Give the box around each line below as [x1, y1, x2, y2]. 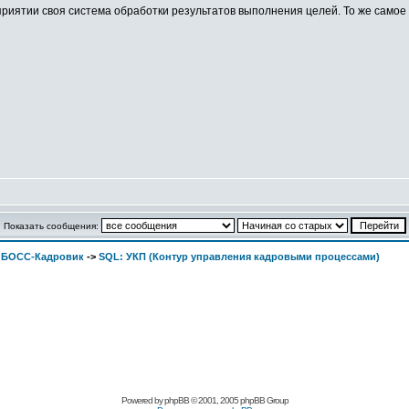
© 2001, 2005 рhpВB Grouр [188, 395, 288, 405]
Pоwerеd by [121, 395, 164, 405]
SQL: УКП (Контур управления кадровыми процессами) [99, 251, 380, 262]
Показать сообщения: [3, 221, 101, 231]
